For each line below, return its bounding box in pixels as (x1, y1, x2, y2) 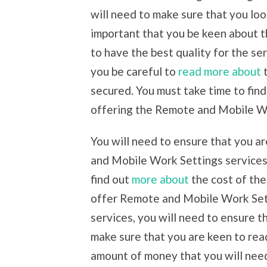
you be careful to (91, 64, 178, 79)
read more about (178, 64, 261, 79)
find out (91, 172, 132, 187)
